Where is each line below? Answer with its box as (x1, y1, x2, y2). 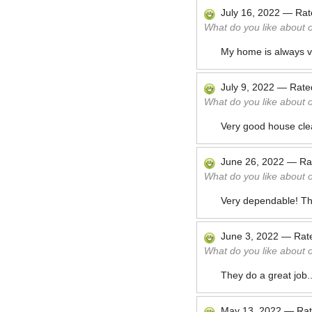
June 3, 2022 (221, 231, 279, 242)
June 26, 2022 (221, 156, 284, 167)
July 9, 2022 (221, 81, 274, 93)
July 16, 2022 (221, 7, 280, 18)
